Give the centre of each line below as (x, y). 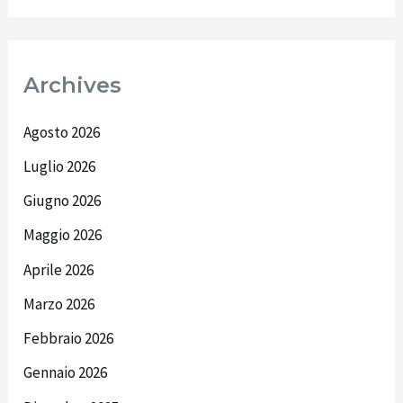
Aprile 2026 (59, 269)
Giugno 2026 (63, 201)
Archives (73, 85)
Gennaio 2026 (66, 373)
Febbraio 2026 (69, 339)
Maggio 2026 (63, 235)
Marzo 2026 (59, 304)
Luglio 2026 (60, 166)
